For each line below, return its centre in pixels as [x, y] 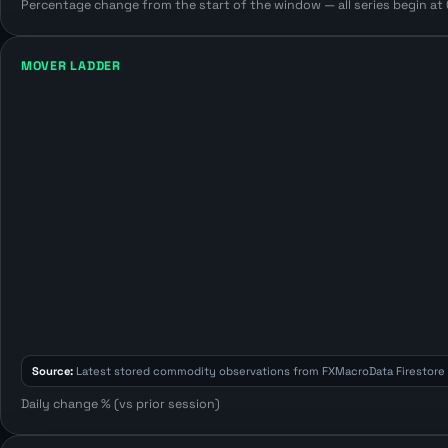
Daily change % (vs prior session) [120, 404]
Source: [52, 371]
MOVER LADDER [71, 66]
